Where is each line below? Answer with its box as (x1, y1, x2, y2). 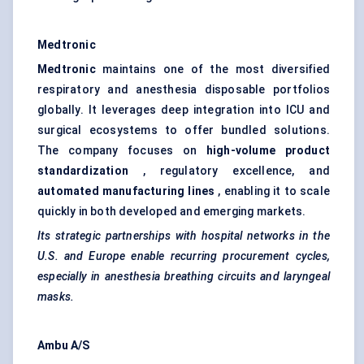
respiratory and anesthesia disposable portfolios (37, 83, 330, 97)
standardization (37, 164, 128, 178)
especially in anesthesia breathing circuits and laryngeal (37, 270, 330, 284)
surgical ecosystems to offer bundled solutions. (37, 123, 330, 137)
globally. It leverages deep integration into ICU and (37, 103, 330, 117)
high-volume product (206, 144, 330, 158)
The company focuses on (37, 144, 206, 158)
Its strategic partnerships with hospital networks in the (37, 229, 330, 243)
